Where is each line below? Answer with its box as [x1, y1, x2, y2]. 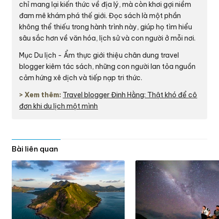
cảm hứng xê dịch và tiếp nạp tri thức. [19, 73, 143, 82]
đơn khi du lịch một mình [19, 101, 98, 110]
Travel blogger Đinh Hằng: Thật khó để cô [63, 90, 197, 99]
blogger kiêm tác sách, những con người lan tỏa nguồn [19, 62, 196, 71]
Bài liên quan [12, 144, 59, 153]
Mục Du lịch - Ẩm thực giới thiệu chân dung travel [19, 50, 179, 60]
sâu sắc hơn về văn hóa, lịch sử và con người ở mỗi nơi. [19, 33, 196, 43]
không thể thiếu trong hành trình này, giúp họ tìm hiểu [19, 22, 193, 31]
